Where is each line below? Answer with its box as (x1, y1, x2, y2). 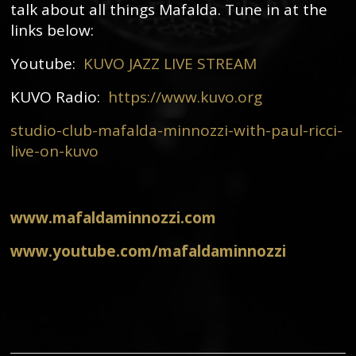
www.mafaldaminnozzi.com (10, 207, 216, 228)
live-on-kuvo (10, 141, 99, 161)
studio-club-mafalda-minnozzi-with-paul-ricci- (10, 120, 342, 141)
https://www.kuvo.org (108, 87, 262, 107)
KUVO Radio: (10, 87, 108, 107)
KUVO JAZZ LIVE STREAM (83, 53, 257, 74)
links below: (10, 20, 94, 41)
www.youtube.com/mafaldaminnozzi (10, 241, 286, 261)
